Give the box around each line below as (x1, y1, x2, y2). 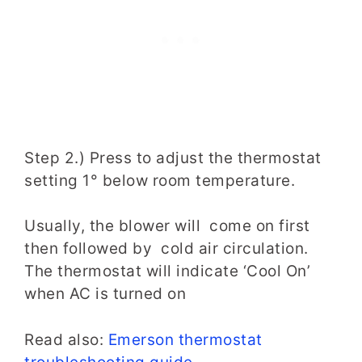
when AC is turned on (24, 284, 186, 304)
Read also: (24, 330, 108, 349)
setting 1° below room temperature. (24, 170, 300, 190)
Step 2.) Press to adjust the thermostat (24, 148, 322, 167)
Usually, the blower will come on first (24, 217, 310, 236)
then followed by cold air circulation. (24, 239, 309, 259)
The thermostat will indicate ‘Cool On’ (24, 262, 310, 281)
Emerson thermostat (107, 330, 263, 349)
